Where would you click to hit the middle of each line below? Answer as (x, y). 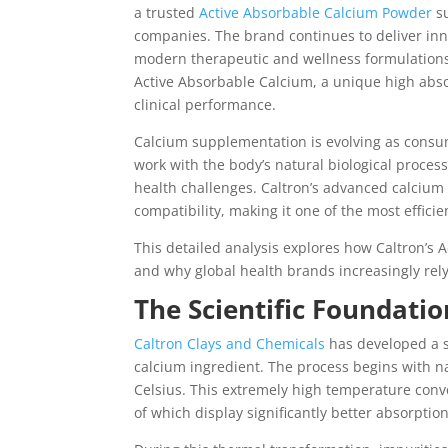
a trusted (167, 12)
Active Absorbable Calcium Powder (316, 12)
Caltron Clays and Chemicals (230, 343)
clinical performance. (205, 104)
